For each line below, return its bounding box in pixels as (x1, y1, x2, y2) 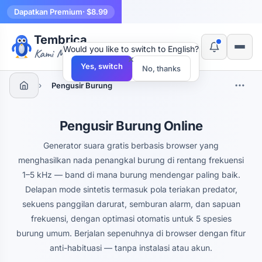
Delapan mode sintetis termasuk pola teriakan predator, (25, 184, 237, 194)
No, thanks (142, 64, 181, 73)
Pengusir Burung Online (59, 118, 203, 133)
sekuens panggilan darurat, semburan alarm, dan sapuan (22, 199, 240, 209)
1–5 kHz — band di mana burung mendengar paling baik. (22, 170, 240, 180)
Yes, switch (81, 61, 123, 71)
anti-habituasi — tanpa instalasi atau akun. (50, 243, 212, 253)
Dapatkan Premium (14, 6, 82, 16)
